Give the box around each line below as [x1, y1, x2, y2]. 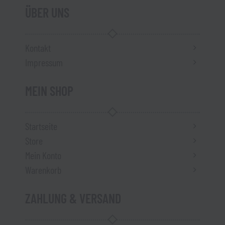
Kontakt [25, 42, 51, 54]
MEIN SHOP [25, 83, 73, 99]
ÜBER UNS [25, 5, 69, 21]
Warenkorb [25, 164, 61, 176]
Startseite [25, 120, 57, 133]
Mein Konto [25, 149, 61, 162]
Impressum [25, 56, 63, 69]
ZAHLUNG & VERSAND [25, 190, 121, 206]
